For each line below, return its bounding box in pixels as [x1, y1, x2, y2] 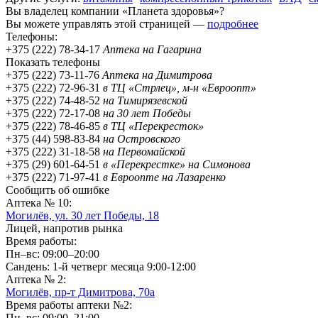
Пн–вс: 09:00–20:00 [6, 247, 99, 260]
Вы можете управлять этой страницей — [6, 17, 207, 30]
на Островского [103, 132, 180, 145]
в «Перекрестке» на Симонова [103, 158, 251, 170]
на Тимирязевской [103, 94, 187, 106]
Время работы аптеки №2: [6, 298, 132, 311]
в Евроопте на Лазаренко [103, 170, 226, 183]
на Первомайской [103, 145, 185, 158]
